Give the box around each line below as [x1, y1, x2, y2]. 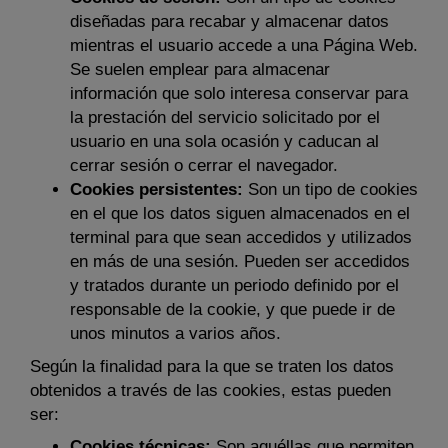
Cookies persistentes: [70, 180, 243, 199]
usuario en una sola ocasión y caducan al [70, 132, 379, 151]
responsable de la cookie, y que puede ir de [70, 300, 395, 319]
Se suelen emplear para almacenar [70, 60, 330, 79]
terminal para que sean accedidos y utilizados [70, 228, 412, 247]
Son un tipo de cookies [243, 180, 418, 199]
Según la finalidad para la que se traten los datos [30, 356, 394, 376]
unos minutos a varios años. [70, 324, 281, 343]
